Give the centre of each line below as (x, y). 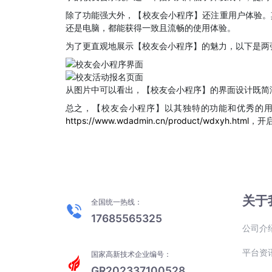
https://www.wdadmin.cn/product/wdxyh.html (157, 121)
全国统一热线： (116, 202)
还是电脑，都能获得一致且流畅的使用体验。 (150, 28)
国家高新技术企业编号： (131, 254)
